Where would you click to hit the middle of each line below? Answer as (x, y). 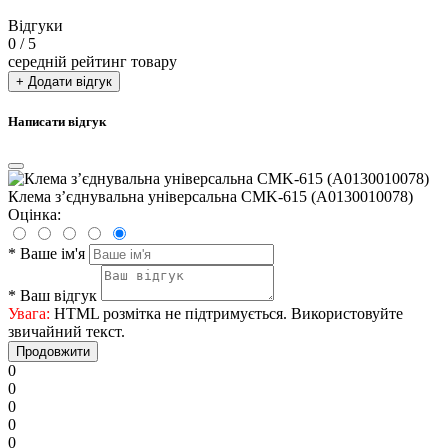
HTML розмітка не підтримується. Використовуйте (226, 314)
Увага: (29, 314)
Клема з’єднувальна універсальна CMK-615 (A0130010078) (210, 197)
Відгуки (35, 25)
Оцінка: (34, 215)
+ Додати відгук (64, 81)
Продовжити (53, 352)
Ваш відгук (58, 296)
